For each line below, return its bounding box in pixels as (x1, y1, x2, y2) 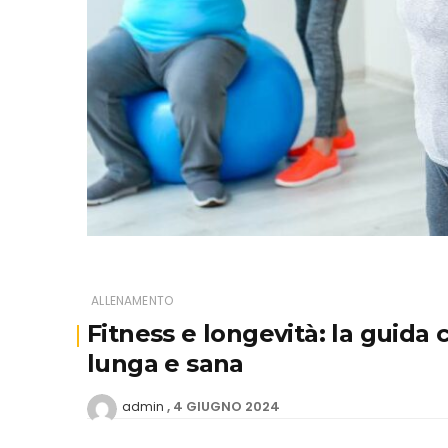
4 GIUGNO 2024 (173, 396, 280, 416)
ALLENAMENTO (91, 291, 174, 309)
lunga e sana (87, 348, 244, 378)
